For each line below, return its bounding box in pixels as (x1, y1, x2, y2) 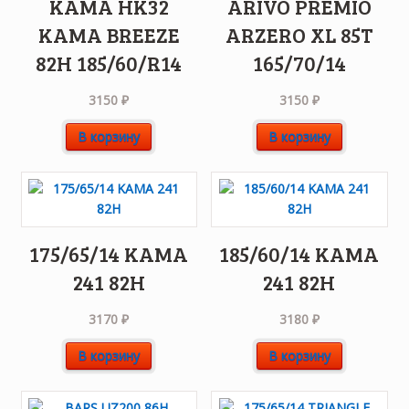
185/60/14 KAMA (219, 239, 380, 267)
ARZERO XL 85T (225, 20, 373, 48)
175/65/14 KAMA (29, 239, 189, 267)
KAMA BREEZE (37, 20, 180, 48)
